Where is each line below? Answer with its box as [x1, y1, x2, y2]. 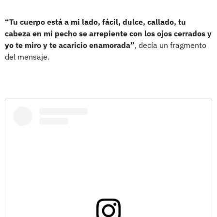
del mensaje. [5, 52, 49, 62]
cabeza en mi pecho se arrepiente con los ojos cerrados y [5, 29, 212, 39]
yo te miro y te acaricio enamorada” [5, 40, 135, 50]
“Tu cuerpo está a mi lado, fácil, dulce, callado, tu [5, 17, 186, 27]
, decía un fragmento [135, 40, 206, 50]
